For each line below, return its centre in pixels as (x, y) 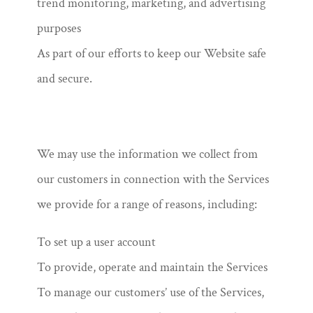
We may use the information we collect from (147, 154)
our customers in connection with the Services (153, 179)
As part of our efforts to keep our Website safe (151, 53)
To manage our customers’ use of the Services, (150, 292)
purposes (59, 28)
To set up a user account (96, 242)
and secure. (64, 79)
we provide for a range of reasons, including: (147, 204)
